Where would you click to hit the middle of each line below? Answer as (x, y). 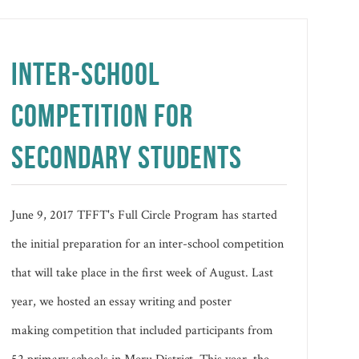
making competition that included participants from (143, 330)
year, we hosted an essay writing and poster (122, 301)
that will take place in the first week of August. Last (143, 272)
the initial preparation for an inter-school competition (148, 244)
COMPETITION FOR (103, 115)
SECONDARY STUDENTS (127, 157)
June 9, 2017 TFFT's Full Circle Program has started (145, 215)
